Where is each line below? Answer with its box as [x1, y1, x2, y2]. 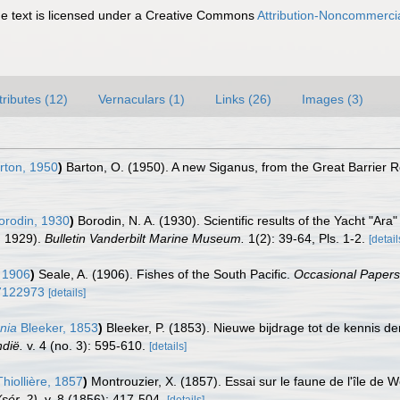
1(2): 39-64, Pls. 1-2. [245, 231, 365, 246]
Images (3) [302, 92, 363, 106]
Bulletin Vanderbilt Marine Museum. [45, 231, 245, 246]
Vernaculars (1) [98, 92, 185, 106]
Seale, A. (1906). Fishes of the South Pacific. [38, 267, 294, 281]
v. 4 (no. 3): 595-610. [23, 338, 146, 353]
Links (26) [215, 92, 271, 106]
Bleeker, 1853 [17, 321, 98, 335]
